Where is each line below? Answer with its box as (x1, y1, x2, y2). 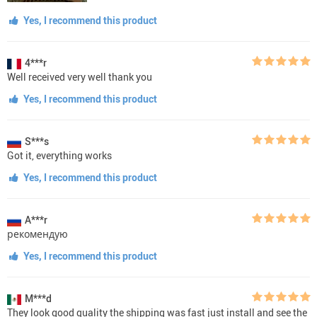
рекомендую (7, 227, 68, 241)
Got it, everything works (7, 149, 112, 163)
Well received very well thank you (7, 70, 152, 84)
